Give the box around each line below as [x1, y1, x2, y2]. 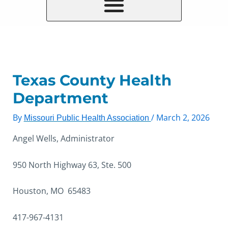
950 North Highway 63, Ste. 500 [12, 159, 131, 170]
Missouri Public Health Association [23, 113, 151, 122]
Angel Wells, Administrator [12, 133, 115, 144]
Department [12, 89, 108, 107]
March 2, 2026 [156, 112, 210, 123]
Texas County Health [12, 71, 172, 89]
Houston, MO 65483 [12, 185, 91, 197]
